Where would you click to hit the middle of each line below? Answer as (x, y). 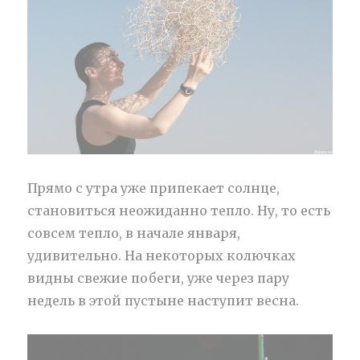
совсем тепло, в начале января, (134, 233)
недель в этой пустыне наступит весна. (164, 300)
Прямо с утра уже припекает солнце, (154, 188)
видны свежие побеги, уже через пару (159, 278)
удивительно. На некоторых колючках (162, 255)
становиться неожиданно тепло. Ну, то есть (179, 210)
